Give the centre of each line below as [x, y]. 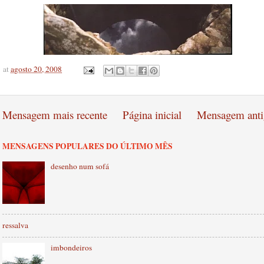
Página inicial [152, 114]
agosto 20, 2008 [36, 69]
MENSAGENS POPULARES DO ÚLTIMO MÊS [88, 146]
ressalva [15, 225]
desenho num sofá [80, 166]
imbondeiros [72, 248]
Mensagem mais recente [55, 114]
